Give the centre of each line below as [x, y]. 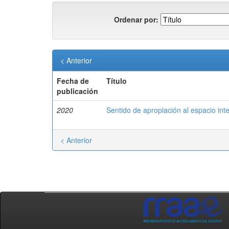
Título [117, 81]
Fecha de [73, 81]
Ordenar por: [136, 19]
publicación [77, 91]
